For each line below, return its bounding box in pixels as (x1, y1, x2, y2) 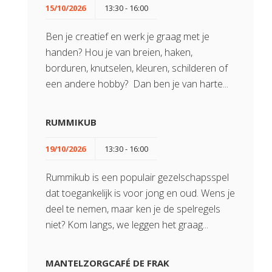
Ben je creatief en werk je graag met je (46, 30, 209, 43)
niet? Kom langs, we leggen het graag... (46, 218, 208, 231)
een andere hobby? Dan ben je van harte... (46, 77, 228, 90)
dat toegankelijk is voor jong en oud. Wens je (46, 186, 235, 200)
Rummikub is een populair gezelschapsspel (46, 171, 229, 184)
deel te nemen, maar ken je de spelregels (46, 202, 220, 216)
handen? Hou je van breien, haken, (46, 46, 192, 59)
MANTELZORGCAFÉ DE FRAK (46, 257, 169, 269)
